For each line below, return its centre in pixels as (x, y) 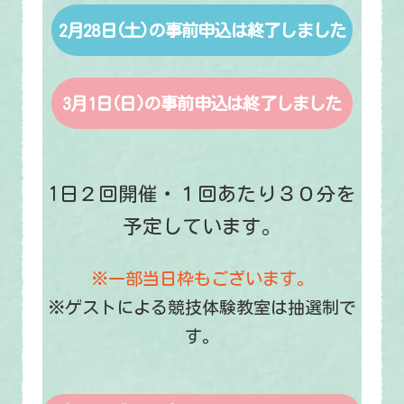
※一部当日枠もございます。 (202, 279)
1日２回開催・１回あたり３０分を (202, 194)
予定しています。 (202, 227)
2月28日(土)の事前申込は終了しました (202, 30)
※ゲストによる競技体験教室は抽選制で (202, 308)
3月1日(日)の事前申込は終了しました (202, 103)
